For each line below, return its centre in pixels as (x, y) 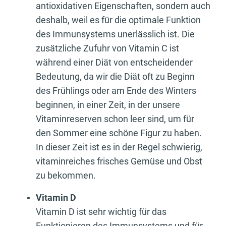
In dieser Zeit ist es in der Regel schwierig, (119, 147)
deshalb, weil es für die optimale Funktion (118, 20)
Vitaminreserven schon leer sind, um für (115, 119)
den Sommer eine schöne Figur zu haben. (119, 133)
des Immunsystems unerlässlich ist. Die (115, 34)
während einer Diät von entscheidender (114, 63)
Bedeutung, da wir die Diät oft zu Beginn (115, 77)
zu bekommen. (66, 176)
